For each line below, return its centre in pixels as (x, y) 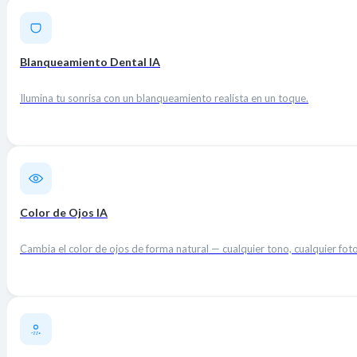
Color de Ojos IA (64, 213)
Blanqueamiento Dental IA (90, 62)
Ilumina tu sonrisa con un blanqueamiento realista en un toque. (164, 98)
